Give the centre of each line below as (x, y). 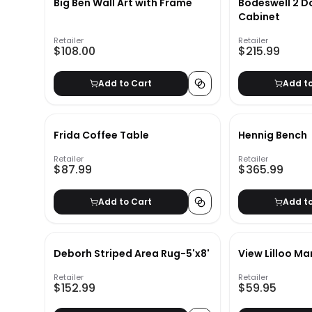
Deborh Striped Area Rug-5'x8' (132, 254)
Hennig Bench (273, 135)
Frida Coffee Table (101, 135)
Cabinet (259, 17)
